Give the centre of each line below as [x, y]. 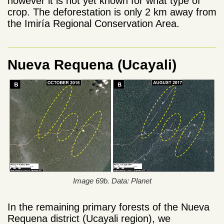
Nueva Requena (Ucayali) [92, 65]
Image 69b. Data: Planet [112, 180]
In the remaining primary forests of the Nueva [108, 207]
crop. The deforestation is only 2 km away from [112, 12]
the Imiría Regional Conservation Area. [93, 24]
